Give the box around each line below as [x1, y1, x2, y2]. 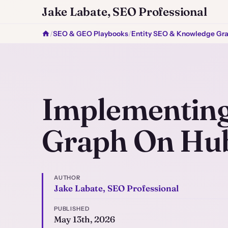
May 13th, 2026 [53, 214, 115, 225]
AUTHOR [53, 174, 81, 182]
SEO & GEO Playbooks [53, 30, 128, 38]
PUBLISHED [53, 205, 90, 213]
